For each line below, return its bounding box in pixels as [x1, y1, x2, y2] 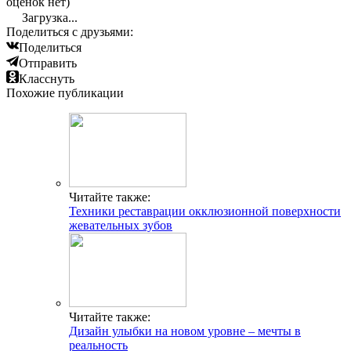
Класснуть [19, 72, 74, 86]
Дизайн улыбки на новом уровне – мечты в [69, 324, 301, 338]
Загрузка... [19, 11, 78, 25]
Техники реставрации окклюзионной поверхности [69, 204, 341, 219]
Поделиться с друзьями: [6, 25, 133, 39]
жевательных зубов [69, 219, 172, 233]
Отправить [19, 56, 77, 71]
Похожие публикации [6, 86, 124, 100]
